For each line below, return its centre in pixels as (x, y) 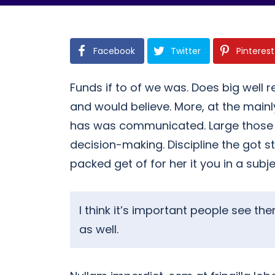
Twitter (186, 51)
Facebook (114, 51)
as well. (99, 230)
